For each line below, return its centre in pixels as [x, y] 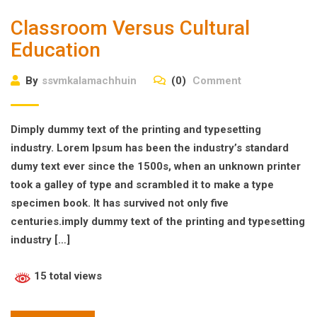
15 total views [67, 276]
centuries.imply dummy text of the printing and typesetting [158, 222]
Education [56, 50]
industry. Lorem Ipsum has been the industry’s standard [150, 148]
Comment [215, 81]
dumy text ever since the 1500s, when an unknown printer [156, 167]
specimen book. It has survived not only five [120, 203]
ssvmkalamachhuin [89, 81]
